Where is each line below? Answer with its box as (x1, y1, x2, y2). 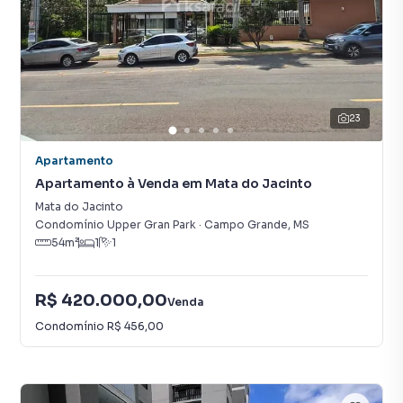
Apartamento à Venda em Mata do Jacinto (35, 175, 312, 192)
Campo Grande (204, 218, 288, 231)
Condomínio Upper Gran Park (35, 218, 196, 231)
